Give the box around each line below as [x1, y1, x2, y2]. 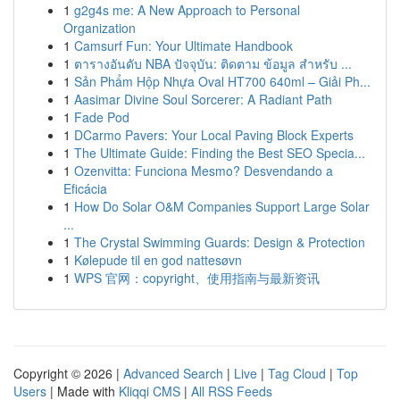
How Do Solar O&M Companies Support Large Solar [74, 197, 370, 215]
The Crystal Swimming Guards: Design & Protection [74, 233, 365, 251]
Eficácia [63, 179, 107, 197]
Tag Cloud [268, 364, 326, 382]
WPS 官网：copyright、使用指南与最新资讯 [74, 269, 320, 287]
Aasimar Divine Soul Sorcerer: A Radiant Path [74, 90, 332, 108]
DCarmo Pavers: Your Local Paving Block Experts [74, 126, 354, 144]
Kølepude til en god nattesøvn [74, 251, 242, 269]
